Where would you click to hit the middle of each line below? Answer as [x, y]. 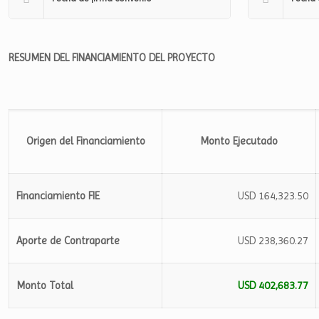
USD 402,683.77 [273, 286]
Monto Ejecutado [239, 141]
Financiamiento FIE [58, 196]
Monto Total [45, 286]
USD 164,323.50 [273, 196]
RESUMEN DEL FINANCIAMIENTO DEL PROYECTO [112, 58]
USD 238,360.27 [273, 241]
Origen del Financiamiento [85, 141]
